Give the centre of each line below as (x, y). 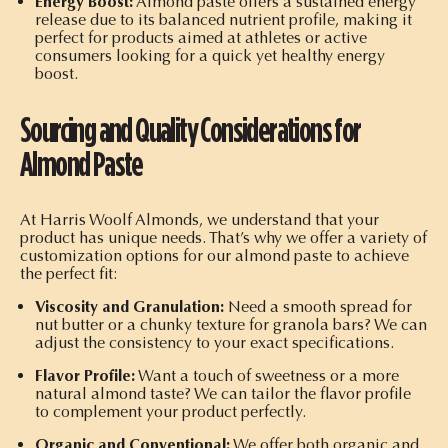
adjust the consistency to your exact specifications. (214, 342)
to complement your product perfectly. (170, 411)
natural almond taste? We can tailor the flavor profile (223, 393)
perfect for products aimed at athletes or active (201, 37)
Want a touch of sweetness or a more (267, 375)
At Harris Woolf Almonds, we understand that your (199, 219)
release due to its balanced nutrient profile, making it (223, 19)
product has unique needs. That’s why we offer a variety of (223, 237)
